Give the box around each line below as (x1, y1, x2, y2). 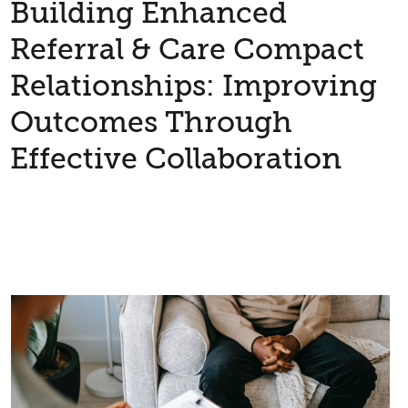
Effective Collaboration (10, 142, 342, 177)
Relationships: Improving (10, 69, 378, 104)
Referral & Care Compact (10, 33, 365, 67)
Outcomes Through (10, 106, 293, 140)
